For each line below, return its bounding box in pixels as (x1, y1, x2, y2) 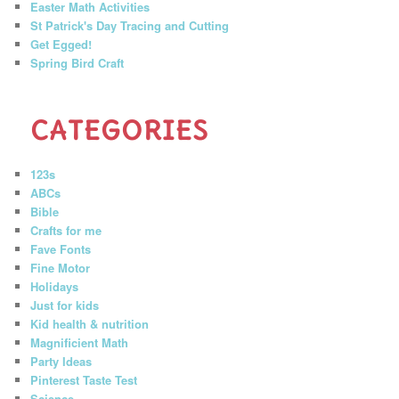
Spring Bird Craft (30, 54, 125, 72)
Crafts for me (30, 222, 102, 240)
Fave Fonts (30, 240, 92, 258)
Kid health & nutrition (30, 315, 150, 333)
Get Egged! (30, 36, 93, 53)
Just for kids (30, 297, 100, 314)
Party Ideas (30, 353, 93, 370)
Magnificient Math (30, 334, 129, 352)
